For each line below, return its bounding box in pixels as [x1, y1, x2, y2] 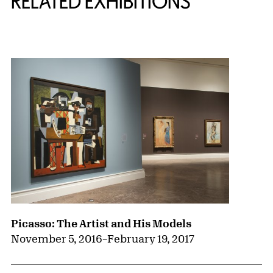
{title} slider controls [11, 31, 116, 44]
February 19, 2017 [107, 232, 194, 245]
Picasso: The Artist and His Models [11, 217, 191, 230]
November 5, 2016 [11, 232, 102, 245]
